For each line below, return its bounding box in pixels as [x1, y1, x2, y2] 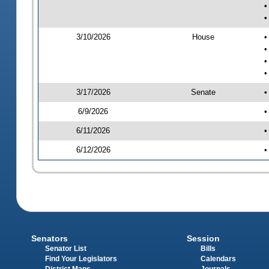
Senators [31, 234, 68, 244]
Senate [190, 87, 216, 97]
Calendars [200, 255, 236, 263]
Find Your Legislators [45, 255, 118, 263]
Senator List [45, 245, 87, 253]
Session [186, 234, 220, 244]
